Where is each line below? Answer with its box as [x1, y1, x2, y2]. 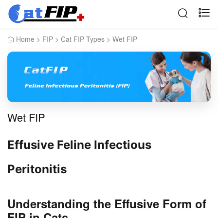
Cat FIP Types [61, 34, 105, 44]
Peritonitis [7, 162, 67, 177]
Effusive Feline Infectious [7, 138, 151, 152]
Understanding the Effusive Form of [7, 195, 206, 212]
